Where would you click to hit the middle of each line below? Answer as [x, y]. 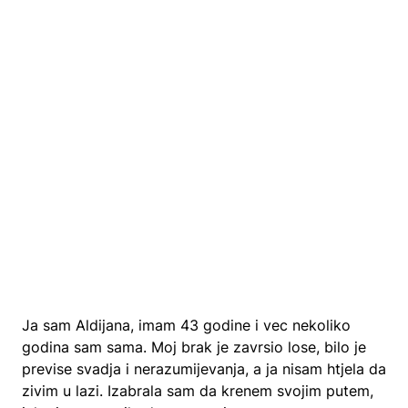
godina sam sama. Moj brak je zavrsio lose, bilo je [194, 347]
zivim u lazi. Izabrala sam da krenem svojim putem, [198, 391]
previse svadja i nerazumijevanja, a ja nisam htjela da [204, 369]
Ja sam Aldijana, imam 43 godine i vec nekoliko [186, 325]
